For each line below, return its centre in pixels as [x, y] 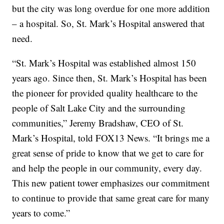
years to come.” [41, 213]
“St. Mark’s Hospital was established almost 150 [104, 63]
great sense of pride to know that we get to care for [108, 153]
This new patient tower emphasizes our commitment [111, 183]
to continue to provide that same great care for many [111, 198]
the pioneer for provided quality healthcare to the [105, 93]
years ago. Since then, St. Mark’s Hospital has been [110, 78]
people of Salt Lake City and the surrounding [99, 108]
